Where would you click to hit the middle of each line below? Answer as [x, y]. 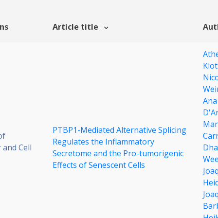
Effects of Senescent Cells [99, 165]
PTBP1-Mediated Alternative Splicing [119, 130]
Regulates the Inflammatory [103, 142]
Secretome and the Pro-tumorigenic [118, 154]
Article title [76, 27]
